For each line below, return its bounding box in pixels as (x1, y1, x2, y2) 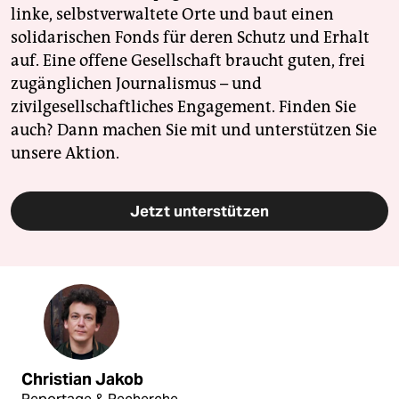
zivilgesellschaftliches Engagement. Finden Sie (11, 97, 356, 118)
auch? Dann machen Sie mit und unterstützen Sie (11, 120, 377, 141)
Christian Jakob (21, 370, 143, 390)
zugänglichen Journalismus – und (11, 74, 262, 94)
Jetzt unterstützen (130, 201, 269, 222)
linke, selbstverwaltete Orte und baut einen (11, 4, 334, 25)
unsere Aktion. (11, 143, 119, 164)
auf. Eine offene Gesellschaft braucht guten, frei (11, 51, 365, 71)
